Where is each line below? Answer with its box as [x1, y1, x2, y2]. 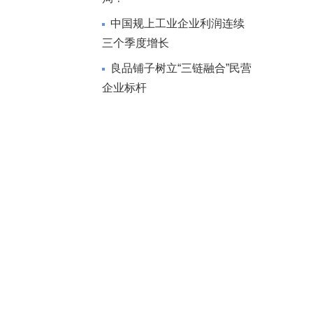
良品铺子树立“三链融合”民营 [110, 62, 252, 74]
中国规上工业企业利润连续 [110, 17, 245, 29]
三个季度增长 [102, 37, 169, 49]
